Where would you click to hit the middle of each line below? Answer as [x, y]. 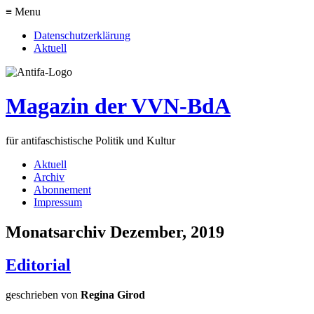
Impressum [58, 202]
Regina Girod [113, 294]
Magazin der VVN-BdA [118, 106]
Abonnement [62, 189]
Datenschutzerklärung [82, 35]
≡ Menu [23, 12]
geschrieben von [43, 294]
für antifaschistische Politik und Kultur [90, 140]
